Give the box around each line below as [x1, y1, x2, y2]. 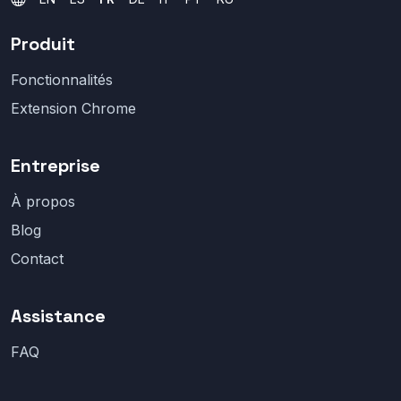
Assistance [11, 304, 106, 328]
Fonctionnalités [11, 71, 113, 89]
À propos [11, 192, 75, 210]
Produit [11, 32, 75, 55]
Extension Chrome [11, 99, 136, 117]
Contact [11, 250, 64, 268]
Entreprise [11, 154, 100, 177]
